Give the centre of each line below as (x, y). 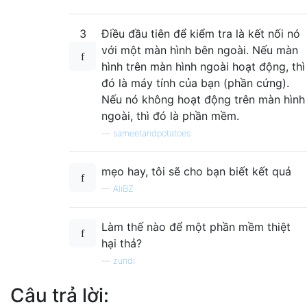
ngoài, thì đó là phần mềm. (170, 116)
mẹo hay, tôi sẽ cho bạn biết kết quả (196, 172)
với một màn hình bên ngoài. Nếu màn (200, 50)
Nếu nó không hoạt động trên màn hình (203, 100)
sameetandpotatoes (152, 134)
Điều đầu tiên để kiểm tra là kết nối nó (201, 34)
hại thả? (122, 244)
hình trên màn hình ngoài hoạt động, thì (203, 67)
